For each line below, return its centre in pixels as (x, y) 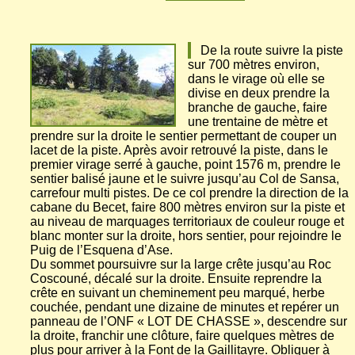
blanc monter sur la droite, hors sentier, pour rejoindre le (186, 235)
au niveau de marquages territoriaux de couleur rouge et (187, 221)
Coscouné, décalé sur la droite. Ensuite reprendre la (176, 278)
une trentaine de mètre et (258, 121)
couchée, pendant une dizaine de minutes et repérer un (185, 307)
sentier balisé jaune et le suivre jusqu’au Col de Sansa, (185, 178)
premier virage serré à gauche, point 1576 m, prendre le (185, 164)
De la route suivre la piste (267, 50)
